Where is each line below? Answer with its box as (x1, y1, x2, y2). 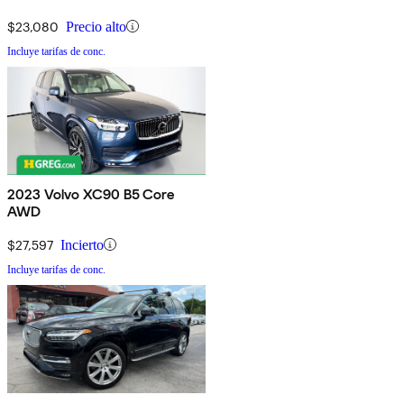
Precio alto (66, 18, 126, 34)
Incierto (60, 236, 104, 252)
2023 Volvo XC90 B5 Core (7, 185, 174, 203)
